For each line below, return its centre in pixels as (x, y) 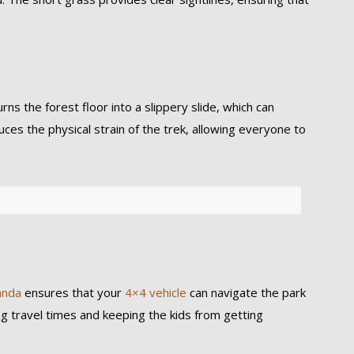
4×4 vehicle (154, 292)
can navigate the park (246, 292)
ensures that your (71, 292)
